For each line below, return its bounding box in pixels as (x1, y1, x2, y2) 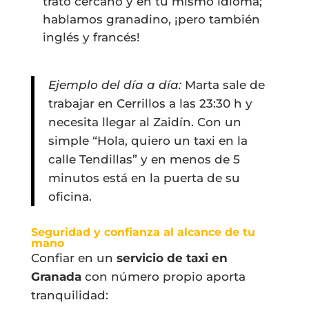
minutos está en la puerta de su (48, 170, 240, 185)
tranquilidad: (30, 288, 108, 302)
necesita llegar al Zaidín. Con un (48, 114, 241, 129)
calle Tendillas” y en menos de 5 (48, 152, 240, 166)
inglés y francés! (42, 30, 140, 44)
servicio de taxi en (116, 250, 228, 265)
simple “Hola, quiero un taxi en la (48, 133, 248, 148)
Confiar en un (30, 250, 117, 265)
